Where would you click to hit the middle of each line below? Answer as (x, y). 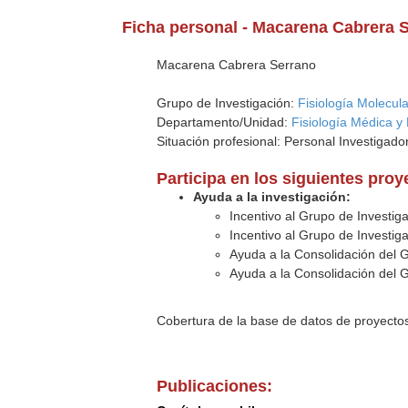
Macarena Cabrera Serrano (237, 65)
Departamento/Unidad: (224, 122)
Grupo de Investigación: (228, 103)
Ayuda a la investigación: (272, 197)
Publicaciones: (215, 386)
